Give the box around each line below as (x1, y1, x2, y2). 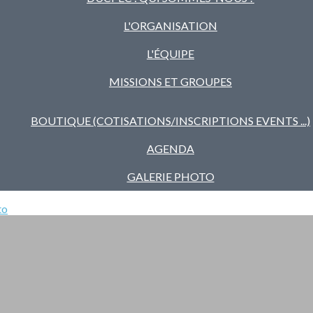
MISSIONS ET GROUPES (109, 75, 232, 88)
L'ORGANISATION (124, 19, 217, 32)
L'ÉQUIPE (147, 47, 194, 60)
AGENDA (147, 142, 194, 155)
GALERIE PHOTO (126, 170, 214, 183)
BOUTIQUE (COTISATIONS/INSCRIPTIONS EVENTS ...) (31, 114, 310, 127)
